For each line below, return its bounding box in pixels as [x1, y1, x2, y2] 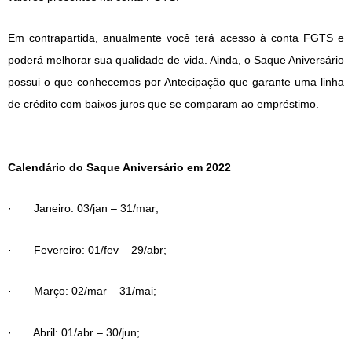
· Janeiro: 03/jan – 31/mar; [8, 202, 159, 215]
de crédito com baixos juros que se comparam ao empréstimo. [8, 97, 319, 111]
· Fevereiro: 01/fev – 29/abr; [8, 243, 167, 256]
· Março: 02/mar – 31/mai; [8, 284, 156, 298]
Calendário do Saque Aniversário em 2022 [8, 160, 231, 174]
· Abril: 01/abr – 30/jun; [8, 325, 140, 339]
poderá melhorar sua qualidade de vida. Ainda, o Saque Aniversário [8, 53, 344, 67]
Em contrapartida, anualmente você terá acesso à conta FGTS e [8, 31, 344, 45]
